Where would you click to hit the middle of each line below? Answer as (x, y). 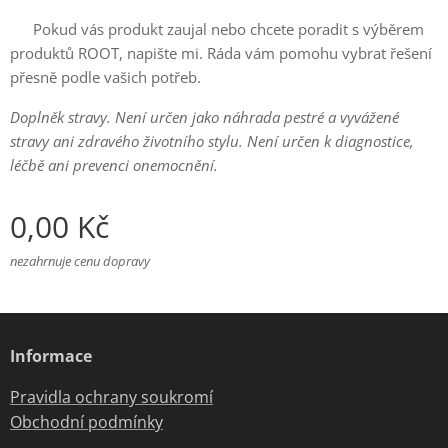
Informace (51, 356)
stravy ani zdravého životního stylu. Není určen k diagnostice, (212, 141)
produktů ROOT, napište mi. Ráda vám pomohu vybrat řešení (221, 53)
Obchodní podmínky (86, 422)
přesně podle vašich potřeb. (105, 77)
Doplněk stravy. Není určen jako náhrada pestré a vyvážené (204, 117)
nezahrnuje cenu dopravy (80, 261)
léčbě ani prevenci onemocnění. (114, 165)
